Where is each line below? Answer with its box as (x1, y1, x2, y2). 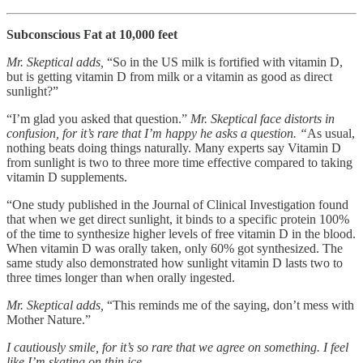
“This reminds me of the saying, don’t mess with (104, 297, 354, 312)
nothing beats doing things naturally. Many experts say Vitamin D (6, 140, 341, 155)
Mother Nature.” (6, 312, 91, 327)
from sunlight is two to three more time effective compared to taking (6, 155, 352, 169)
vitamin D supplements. (6, 169, 127, 184)
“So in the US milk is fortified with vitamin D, (104, 54, 343, 69)
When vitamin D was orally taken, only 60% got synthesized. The (6, 241, 343, 255)
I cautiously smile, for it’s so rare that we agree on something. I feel (6, 340, 348, 354)
